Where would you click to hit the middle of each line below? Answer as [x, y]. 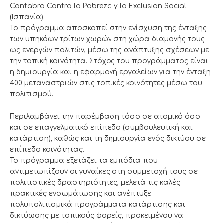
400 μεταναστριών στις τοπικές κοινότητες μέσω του [106, 83]
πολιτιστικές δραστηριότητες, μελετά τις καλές [95, 182]
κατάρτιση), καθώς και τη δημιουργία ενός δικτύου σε [108, 138]
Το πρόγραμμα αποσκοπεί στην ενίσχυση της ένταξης [108, 28]
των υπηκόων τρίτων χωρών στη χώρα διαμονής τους [107, 39]
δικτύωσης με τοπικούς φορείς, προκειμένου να [97, 215]
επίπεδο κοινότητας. [47, 149]
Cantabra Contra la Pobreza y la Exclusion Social [98, 6]
